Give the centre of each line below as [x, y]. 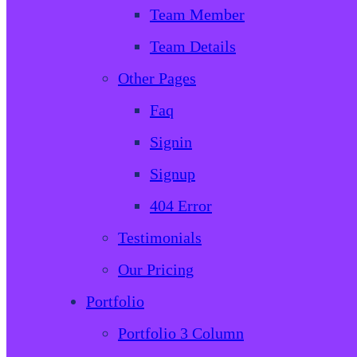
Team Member [197, 14]
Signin [171, 141]
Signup [173, 173]
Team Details [193, 46]
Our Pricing [156, 269]
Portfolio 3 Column [181, 333]
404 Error [181, 205]
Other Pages [157, 78]
